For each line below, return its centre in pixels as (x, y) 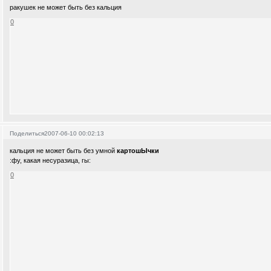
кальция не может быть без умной (64, 151)
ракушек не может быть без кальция (66, 8)
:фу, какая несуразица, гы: (51, 161)
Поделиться (27, 133)
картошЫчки (138, 151)
